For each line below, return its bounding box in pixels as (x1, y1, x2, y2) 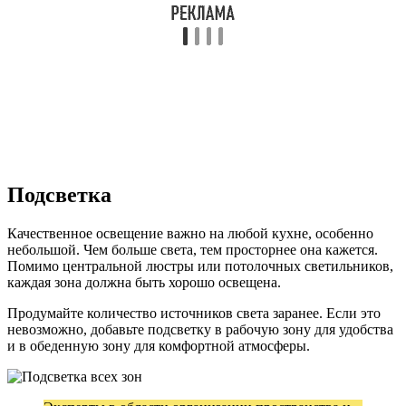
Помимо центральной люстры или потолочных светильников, (7, 257, 393, 274)
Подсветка (7, 182, 111, 207)
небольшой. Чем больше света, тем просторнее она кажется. (7, 241, 378, 257)
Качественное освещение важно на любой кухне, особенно (7, 225, 373, 241)
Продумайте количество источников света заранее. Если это (7, 304, 381, 321)
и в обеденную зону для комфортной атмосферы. (7, 337, 310, 353)
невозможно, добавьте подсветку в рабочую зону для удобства (7, 321, 393, 337)
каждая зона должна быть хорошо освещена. (7, 274, 281, 290)
